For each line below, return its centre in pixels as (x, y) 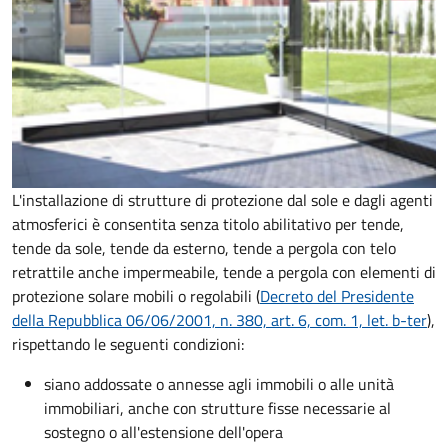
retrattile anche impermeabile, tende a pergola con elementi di (224, 271)
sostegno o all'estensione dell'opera (163, 431)
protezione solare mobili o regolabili (132, 295)
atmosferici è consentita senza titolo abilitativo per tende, (208, 223)
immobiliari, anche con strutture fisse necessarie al (217, 407)
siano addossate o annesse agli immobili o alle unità (219, 383)
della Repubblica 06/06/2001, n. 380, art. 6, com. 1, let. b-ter (219, 319)
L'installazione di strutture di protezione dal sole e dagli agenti (222, 199)
